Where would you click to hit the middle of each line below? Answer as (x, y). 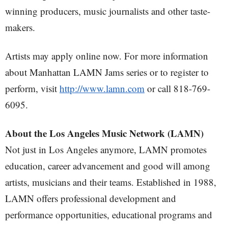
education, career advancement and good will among (108, 166)
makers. (20, 27)
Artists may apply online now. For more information (107, 56)
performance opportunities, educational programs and (109, 215)
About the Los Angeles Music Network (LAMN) (104, 133)
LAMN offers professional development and (91, 198)
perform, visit (32, 88)
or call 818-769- (177, 88)
